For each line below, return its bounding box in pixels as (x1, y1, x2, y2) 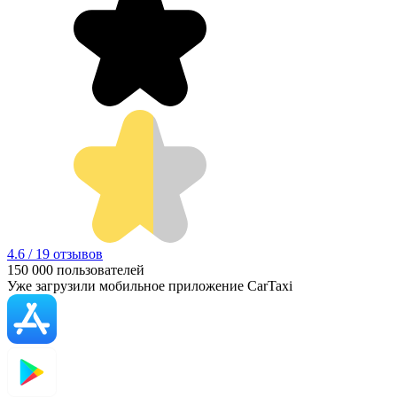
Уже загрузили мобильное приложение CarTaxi (7, 278, 292, 294)
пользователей (53, 262, 144, 278)
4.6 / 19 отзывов (7, 246, 103, 262)
